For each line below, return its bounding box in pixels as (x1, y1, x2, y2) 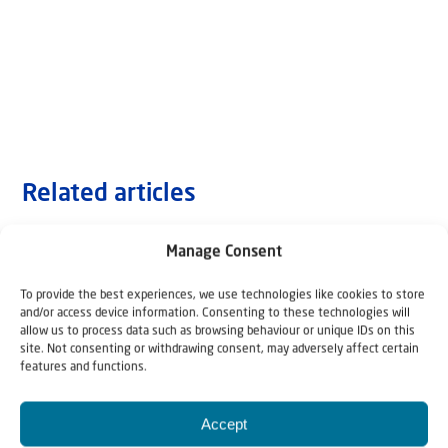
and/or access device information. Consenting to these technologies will (20, 307, 410, 320)
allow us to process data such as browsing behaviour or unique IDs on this (20, 325, 415, 338)
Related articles (22, 183, 196, 208)
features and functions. (20, 361, 147, 374)
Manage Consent (166, 245, 282, 261)
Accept (201, 415, 247, 432)
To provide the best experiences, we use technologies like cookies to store (20, 289, 425, 302)
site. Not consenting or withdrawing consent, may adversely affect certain (20, 343, 419, 356)
